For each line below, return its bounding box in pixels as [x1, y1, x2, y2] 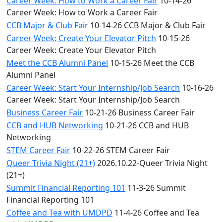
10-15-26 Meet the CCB [108, 57, 194, 68]
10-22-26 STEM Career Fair [70, 145, 170, 156]
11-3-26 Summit [125, 182, 186, 193]
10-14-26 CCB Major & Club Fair [88, 20, 206, 31]
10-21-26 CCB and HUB [103, 120, 189, 131]
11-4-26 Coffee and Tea [112, 207, 199, 218]
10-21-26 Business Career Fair [83, 107, 195, 118]
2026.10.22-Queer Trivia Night [95, 158, 208, 168]
